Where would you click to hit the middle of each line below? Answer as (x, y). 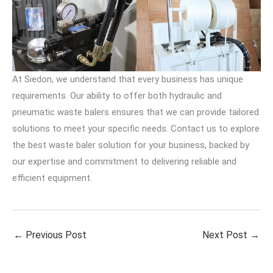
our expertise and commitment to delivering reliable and (124, 162)
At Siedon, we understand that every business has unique (128, 80)
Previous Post (55, 235)
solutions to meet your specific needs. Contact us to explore (136, 129)
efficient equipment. (52, 178)
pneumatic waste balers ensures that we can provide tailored (136, 112)
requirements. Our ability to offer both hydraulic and (117, 96)
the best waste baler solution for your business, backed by (131, 145)
